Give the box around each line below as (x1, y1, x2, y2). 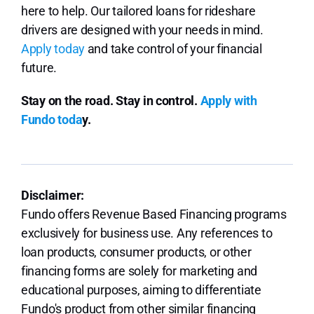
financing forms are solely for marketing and (20, 264, 258, 279)
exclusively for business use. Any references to (20, 226, 273, 241)
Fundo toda (20, 112, 83, 128)
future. (20, 60, 57, 76)
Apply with (197, 93, 257, 109)
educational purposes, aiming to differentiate (20, 282, 261, 298)
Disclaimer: (20, 188, 85, 203)
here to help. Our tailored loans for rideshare (20, 4, 256, 19)
